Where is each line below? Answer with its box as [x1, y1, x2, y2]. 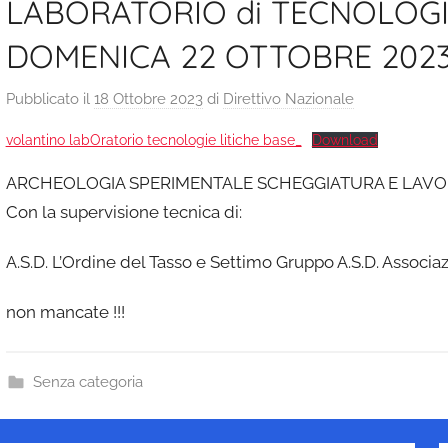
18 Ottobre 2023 [93, 89, 203, 108]
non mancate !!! [5, 302, 125, 323]
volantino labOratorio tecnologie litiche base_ [5, 131, 302, 148]
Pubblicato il [5, 89, 94, 108]
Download [311, 131, 378, 148]
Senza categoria [33, 373, 144, 392]
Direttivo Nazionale [222, 89, 354, 108]
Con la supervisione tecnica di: [5, 201, 242, 222]
